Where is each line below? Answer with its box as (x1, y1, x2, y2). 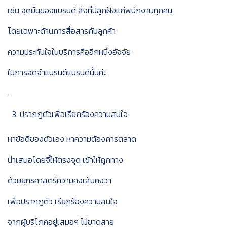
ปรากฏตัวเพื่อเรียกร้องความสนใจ (20, 108, 128, 120)
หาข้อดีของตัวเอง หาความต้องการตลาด (8, 133, 136, 145)
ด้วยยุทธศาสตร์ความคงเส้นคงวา (8, 174, 111, 186)
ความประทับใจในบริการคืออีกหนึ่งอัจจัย (8, 46, 131, 58)
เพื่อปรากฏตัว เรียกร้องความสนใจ (8, 195, 118, 207)
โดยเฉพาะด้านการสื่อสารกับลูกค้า (8, 25, 116, 37)
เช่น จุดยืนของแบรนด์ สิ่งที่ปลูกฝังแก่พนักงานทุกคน (8, 4, 172, 16)
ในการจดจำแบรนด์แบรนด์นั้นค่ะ (8, 66, 106, 79)
